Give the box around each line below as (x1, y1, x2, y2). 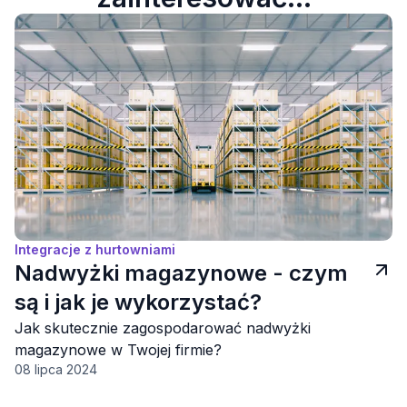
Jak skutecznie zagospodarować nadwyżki (15, 318, 311, 337)
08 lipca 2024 (15, 361, 97, 377)
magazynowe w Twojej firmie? (15, 340, 222, 359)
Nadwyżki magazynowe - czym (15, 259, 348, 286)
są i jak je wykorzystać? (15, 288, 262, 315)
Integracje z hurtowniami (15, 241, 175, 257)
